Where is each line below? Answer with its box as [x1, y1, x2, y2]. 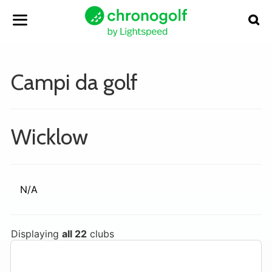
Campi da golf [11, 69, 138, 95]
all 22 [62, 228, 87, 240]
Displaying [11, 228, 62, 240]
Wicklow [11, 123, 88, 150]
